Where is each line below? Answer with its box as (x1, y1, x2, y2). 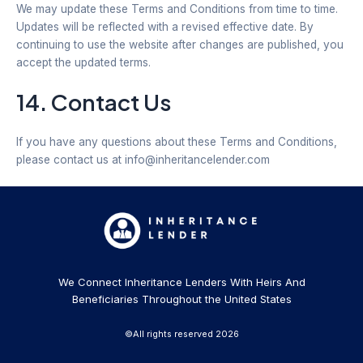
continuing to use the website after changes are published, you (16, 37, 344, 51)
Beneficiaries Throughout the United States (71, 292, 292, 305)
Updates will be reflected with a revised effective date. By (16, 19, 314, 33)
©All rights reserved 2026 (124, 327, 239, 340)
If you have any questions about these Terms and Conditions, (16, 135, 337, 149)
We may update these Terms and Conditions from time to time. (16, 2, 338, 15)
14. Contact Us (16, 88, 171, 117)
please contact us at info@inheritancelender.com (16, 153, 270, 167)
